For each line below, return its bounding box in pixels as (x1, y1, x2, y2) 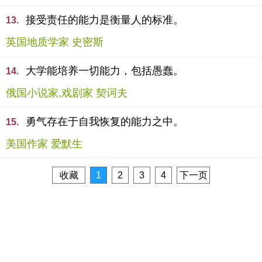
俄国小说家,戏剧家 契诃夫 (6, 87, 127, 99)
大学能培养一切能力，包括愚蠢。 (26, 65, 184, 77)
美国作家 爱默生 (6, 138, 82, 150)
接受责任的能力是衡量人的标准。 (26, 14, 184, 26)
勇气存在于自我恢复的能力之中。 (26, 116, 184, 127)
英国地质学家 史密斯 (6, 36, 104, 48)
